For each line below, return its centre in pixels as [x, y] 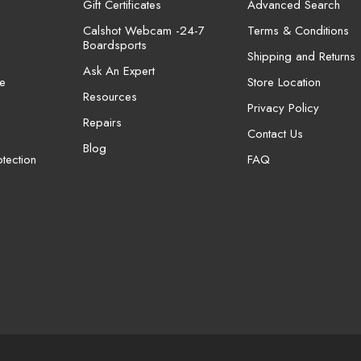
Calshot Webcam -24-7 [143, 30]
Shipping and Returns [301, 56]
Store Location [284, 82]
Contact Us [275, 133]
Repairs [102, 122]
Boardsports [114, 45]
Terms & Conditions [298, 30]
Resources [110, 96]
